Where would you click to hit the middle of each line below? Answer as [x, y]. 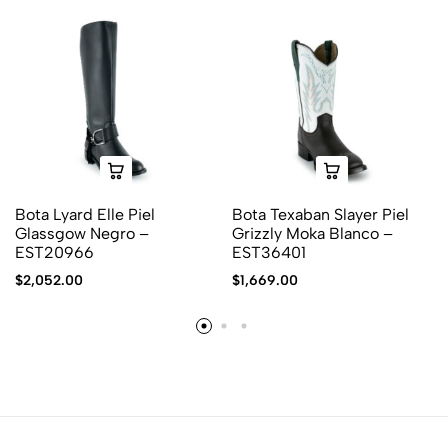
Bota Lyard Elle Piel [85, 214]
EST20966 [54, 252]
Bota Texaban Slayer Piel [320, 214]
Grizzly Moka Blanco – [312, 233]
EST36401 [268, 252]
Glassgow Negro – [82, 233]
